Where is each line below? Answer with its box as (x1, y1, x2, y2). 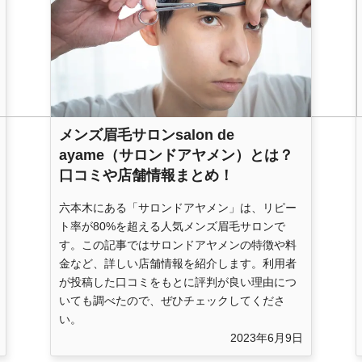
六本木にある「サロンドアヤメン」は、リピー (59, 201, 297, 215)
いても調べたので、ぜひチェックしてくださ (59, 294, 285, 308)
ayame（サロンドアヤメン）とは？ (59, 147, 293, 164)
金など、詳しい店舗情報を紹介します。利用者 (59, 257, 297, 271)
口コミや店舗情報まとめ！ (59, 167, 234, 184)
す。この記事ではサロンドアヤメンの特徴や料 (59, 238, 297, 252)
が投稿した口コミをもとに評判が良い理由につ (59, 276, 297, 289)
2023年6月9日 (230, 331, 303, 345)
